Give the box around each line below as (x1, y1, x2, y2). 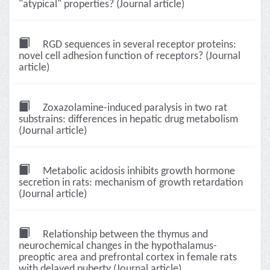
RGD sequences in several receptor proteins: (40, 39, 236, 51)
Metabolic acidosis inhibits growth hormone (40, 166, 235, 177)
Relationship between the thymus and (40, 229, 208, 240)
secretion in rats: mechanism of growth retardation (19, 177, 243, 189)
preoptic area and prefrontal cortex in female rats (19, 252, 237, 263)
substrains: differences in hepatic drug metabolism (19, 114, 238, 125)
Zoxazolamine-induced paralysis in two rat (40, 102, 227, 114)
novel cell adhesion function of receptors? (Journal (19, 51, 240, 62)
